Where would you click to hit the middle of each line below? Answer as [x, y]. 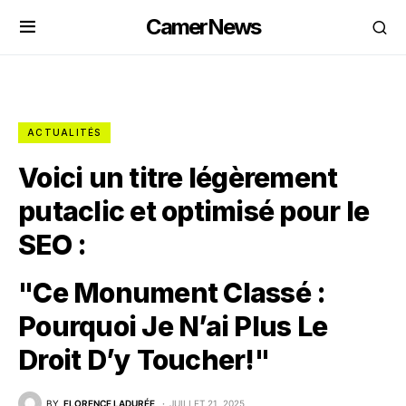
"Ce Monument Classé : [172, 293]
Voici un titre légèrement [178, 178]
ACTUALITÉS [64, 132]
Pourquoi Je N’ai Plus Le [173, 326]
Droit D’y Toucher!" [144, 360]
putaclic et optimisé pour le [193, 211]
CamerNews [203, 27]
